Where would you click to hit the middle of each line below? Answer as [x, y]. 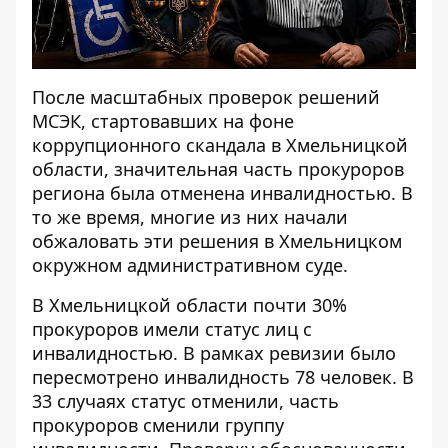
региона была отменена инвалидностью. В [222, 193]
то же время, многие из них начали [190, 217]
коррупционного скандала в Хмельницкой [220, 145]
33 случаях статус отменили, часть [185, 401]
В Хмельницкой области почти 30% [189, 305]
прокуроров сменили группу [158, 425]
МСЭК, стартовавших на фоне [163, 121]
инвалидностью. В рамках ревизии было [214, 353]
